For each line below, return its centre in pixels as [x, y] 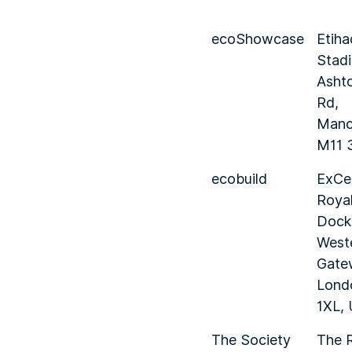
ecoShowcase [258, 39]
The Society [251, 340]
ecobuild [239, 179]
